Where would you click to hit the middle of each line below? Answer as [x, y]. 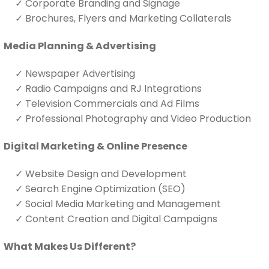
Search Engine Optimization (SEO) [104, 189]
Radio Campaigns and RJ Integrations [112, 88]
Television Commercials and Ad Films [111, 103]
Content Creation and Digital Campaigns [120, 219]
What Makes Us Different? [70, 246]
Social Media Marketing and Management [122, 204]
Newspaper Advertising [79, 73]
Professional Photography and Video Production [137, 118]
